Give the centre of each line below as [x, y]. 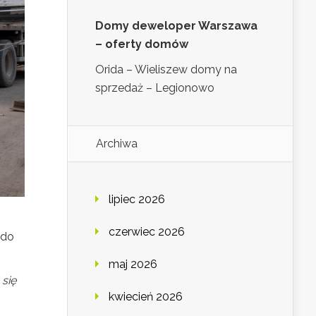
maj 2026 [133, 265]
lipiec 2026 [137, 200]
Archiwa [117, 144]
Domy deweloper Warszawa [176, 26]
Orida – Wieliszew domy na [166, 70]
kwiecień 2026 [146, 297]
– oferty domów [142, 44]
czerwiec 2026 [147, 232]
